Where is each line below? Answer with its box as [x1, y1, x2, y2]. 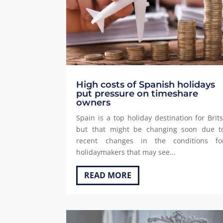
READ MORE [84, 169, 132, 181]
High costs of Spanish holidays [76, 79, 216, 90]
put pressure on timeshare [76, 88, 199, 99]
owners [76, 97, 111, 108]
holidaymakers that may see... [76, 147, 176, 157]
